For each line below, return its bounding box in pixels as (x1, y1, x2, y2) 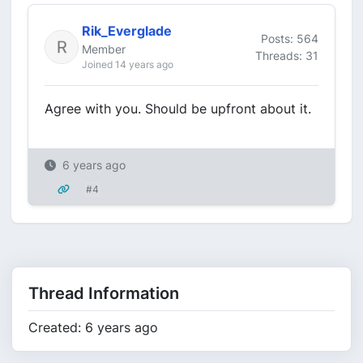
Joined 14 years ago (82, 58, 173, 70)
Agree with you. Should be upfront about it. (45, 100, 311, 117)
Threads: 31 (255, 48, 318, 62)
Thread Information (28, 284, 179, 303)
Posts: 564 (261, 31, 318, 45)
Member (82, 42, 126, 56)
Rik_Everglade (82, 23, 172, 39)
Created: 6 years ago (28, 319, 158, 335)
